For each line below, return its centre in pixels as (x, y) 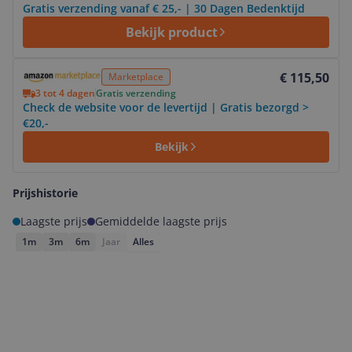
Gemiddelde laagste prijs (161, 221)
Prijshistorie (45, 193)
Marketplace (136, 77)
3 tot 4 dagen (65, 93)
